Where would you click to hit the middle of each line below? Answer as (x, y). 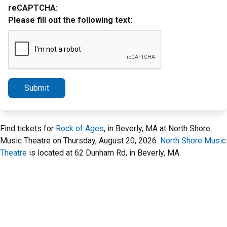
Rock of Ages (80, 128)
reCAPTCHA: (33, 8)
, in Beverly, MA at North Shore (157, 128)
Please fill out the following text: (70, 20)
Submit (37, 88)
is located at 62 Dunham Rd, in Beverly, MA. (104, 153)
